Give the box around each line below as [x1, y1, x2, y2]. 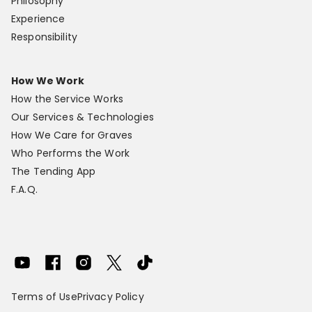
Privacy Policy [77, 289, 144, 304]
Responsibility [11, 29, 77, 44]
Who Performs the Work [11, 146, 130, 160]
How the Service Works [11, 91, 123, 106]
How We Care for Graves [11, 127, 133, 142]
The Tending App [11, 164, 96, 178]
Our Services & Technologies [11, 109, 154, 124]
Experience [11, 11, 65, 26]
